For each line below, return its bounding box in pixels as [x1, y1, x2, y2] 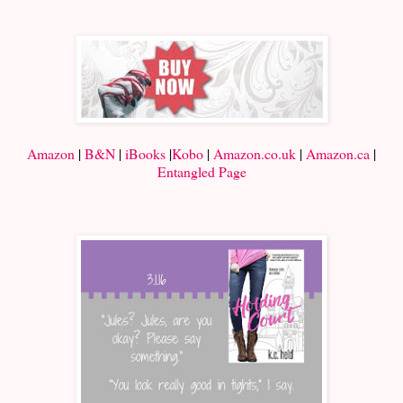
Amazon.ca [306, 144, 370, 164]
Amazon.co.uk [213, 144, 296, 164]
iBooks [125, 144, 166, 164]
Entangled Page [157, 162, 246, 182]
